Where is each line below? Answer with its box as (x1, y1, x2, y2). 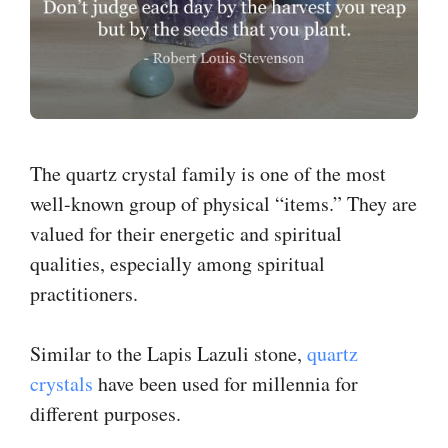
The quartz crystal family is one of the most (30, 159, 386, 187)
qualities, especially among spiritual (30, 249, 325, 277)
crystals (30, 369, 93, 397)
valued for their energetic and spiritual (30, 219, 342, 247)
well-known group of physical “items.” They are (30, 189, 417, 217)
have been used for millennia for (93, 369, 358, 397)
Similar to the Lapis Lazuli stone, (30, 339, 307, 367)
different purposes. (30, 399, 181, 427)
